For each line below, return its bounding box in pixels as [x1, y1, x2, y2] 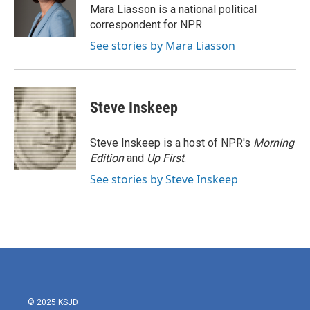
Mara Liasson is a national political [90, 3, 257, 16]
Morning [253, 136, 294, 149]
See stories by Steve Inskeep [90, 172, 238, 187]
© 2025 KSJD [28, 298, 78, 307]
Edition [90, 152, 127, 165]
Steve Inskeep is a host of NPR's [90, 136, 253, 149]
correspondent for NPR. [90, 18, 204, 31]
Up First [147, 152, 184, 165]
